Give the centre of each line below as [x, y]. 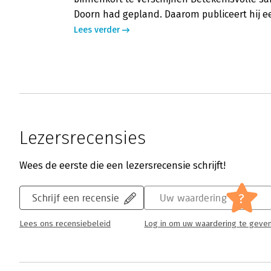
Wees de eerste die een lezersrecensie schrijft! [122, 166]
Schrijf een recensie [76, 198]
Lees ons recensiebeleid [65, 224]
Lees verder [97, 30]
